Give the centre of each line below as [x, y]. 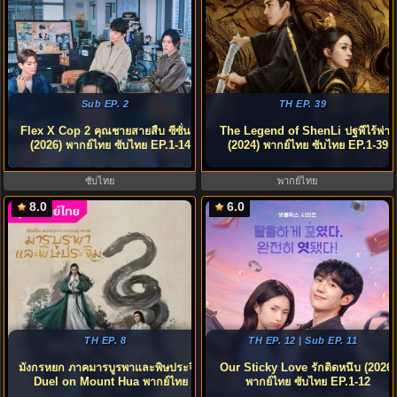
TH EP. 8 [105, 340]
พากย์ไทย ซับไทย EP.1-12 [308, 382]
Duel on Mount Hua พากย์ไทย [110, 382]
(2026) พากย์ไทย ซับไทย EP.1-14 [110, 145]
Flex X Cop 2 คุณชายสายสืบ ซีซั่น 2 [110, 131]
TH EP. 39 [303, 104]
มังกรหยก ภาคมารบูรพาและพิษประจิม [110, 368]
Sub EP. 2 [105, 104]
